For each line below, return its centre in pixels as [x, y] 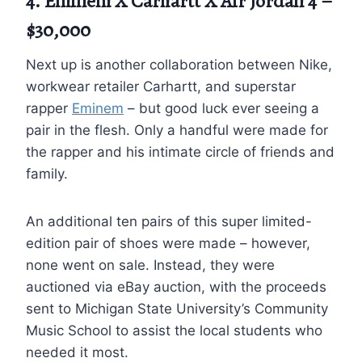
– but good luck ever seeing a [221, 108]
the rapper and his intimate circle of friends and [180, 152]
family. [47, 173]
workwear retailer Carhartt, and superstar [161, 86]
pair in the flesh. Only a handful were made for [177, 130]
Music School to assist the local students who [174, 330]
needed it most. [77, 352]
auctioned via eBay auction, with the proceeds [176, 286]
